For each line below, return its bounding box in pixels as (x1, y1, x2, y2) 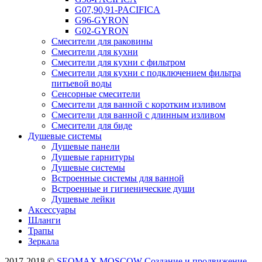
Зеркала (28, 236, 59, 246)
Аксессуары (28, 204, 76, 215)
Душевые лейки (51, 194, 115, 204)
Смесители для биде (51, 120, 132, 130)
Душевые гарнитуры (51, 151, 135, 162)
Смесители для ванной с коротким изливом (51, 99, 226, 109)
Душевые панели (51, 141, 120, 151)
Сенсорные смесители (51, 88, 140, 99)
